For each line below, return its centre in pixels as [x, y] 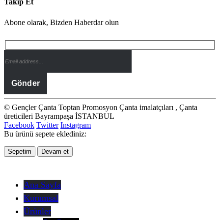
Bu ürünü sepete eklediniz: [45, 134]
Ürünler [37, 211]
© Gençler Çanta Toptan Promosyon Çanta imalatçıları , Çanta [101, 108]
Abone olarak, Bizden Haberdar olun [61, 23]
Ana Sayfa [42, 185]
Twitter [47, 125]
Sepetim [20, 152]
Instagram [76, 125]
